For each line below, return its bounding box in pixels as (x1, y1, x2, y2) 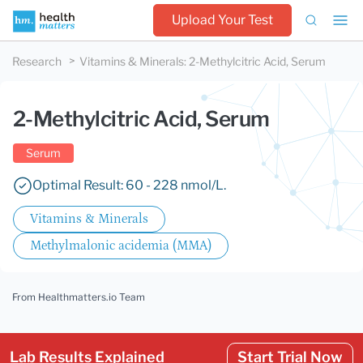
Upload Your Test (172, 12, 273, 28)
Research (12, 54, 62, 68)
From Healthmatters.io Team (12, 291, 145, 303)
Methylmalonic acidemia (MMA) (30, 238, 211, 253)
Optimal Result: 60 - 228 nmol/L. (32, 177, 226, 193)
